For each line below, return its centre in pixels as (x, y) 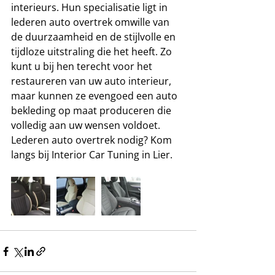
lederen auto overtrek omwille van (91, 22)
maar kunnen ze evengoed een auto (95, 96)
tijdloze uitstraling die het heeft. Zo (93, 52)
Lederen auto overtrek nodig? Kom (93, 140)
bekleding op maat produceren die (92, 110)
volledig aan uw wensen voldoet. (86, 125)
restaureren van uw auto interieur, (92, 81)
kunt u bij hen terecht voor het (83, 66)
